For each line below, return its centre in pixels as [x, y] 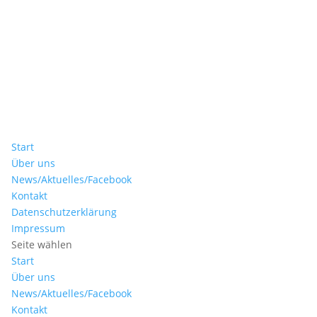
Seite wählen [42, 244]
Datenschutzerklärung [64, 212]
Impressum [39, 228]
